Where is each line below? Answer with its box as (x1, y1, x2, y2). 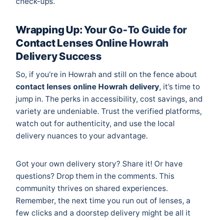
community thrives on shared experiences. (16, 183, 168, 193)
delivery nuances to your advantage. (16, 131, 148, 140)
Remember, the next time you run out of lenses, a (16, 195, 191, 205)
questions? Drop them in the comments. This (16, 171, 174, 181)
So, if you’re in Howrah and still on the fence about (16, 69, 197, 79)
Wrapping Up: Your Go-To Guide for (16, 24, 188, 36)
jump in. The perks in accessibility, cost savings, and (16, 94, 203, 104)
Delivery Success (16, 50, 102, 63)
